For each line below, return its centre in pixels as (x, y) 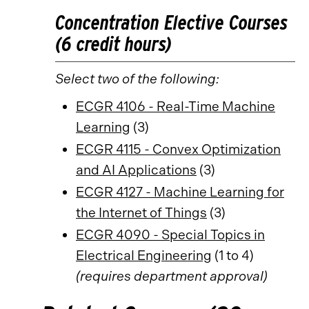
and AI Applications (136, 170)
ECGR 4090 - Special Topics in (170, 235)
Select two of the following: (137, 79)
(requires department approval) (172, 276)
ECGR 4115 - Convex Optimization (178, 149)
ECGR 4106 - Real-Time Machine (176, 107)
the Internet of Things (141, 213)
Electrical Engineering (144, 256)
